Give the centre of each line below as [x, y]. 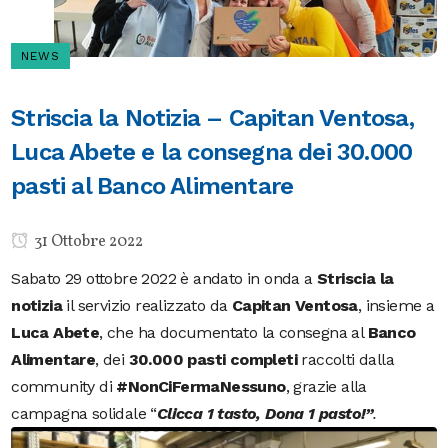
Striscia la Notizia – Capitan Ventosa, [212, 117]
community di [64, 386]
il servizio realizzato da [147, 305]
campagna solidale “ [84, 413]
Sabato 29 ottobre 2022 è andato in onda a [164, 278]
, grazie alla [326, 386]
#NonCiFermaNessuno [201, 386]
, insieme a [396, 305]
